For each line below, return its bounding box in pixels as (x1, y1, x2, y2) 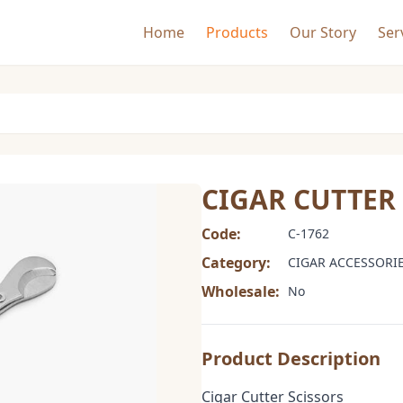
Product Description (201, 346, 381, 371)
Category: (201, 253, 271, 273)
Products (206, 22, 268, 42)
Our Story (290, 22, 356, 42)
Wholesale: (201, 282, 280, 301)
